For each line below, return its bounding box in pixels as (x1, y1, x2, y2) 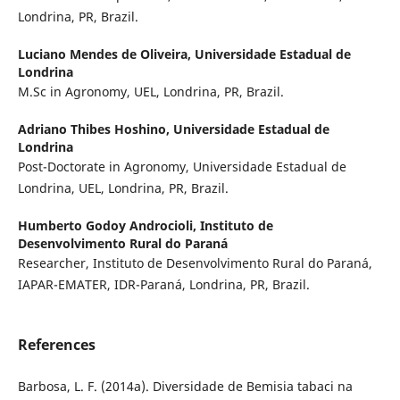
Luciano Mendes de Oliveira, (17, 46, 195, 63)
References (17, 335, 96, 355)
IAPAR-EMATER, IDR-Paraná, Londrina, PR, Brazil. (17, 276, 310, 294)
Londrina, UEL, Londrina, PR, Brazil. (17, 179, 229, 197)
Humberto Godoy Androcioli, (17, 217, 200, 235)
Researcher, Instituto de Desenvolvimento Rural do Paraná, (17, 254, 372, 272)
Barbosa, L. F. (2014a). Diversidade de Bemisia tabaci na (17, 378, 353, 396)
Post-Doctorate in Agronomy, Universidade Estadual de (17, 158, 346, 176)
